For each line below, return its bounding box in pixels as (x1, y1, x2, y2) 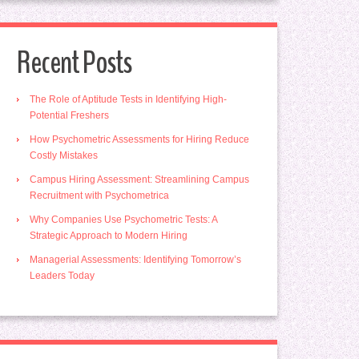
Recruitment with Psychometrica (30, 190, 169, 201)
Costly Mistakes (30, 150, 98, 161)
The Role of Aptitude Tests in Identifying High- (30, 94, 227, 105)
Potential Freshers (30, 110, 109, 121)
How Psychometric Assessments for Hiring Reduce (30, 134, 249, 145)
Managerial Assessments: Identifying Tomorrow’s (30, 254, 241, 265)
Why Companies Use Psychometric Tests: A (30, 214, 217, 225)
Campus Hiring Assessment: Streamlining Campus (30, 174, 249, 185)
